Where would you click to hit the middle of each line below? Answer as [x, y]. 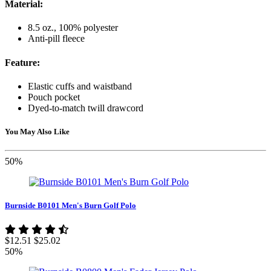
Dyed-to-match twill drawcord [86, 108]
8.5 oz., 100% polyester [73, 28]
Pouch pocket [54, 97]
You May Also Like [37, 132]
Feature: [22, 62]
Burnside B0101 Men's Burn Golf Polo [70, 206]
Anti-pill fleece [56, 39]
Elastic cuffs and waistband [80, 86]
